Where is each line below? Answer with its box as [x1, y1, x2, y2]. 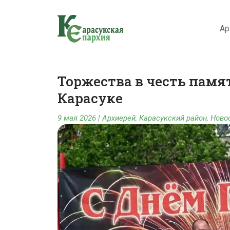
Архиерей [102, 113, 136, 123]
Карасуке [57, 89, 123, 107]
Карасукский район [139, 113, 207, 123]
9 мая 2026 [57, 113, 96, 123]
